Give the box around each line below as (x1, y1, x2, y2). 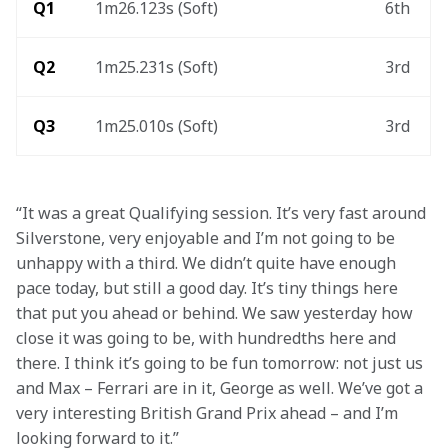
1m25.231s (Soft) (95, 56, 218, 78)
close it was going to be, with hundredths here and (16, 327, 400, 349)
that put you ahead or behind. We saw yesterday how (16, 302, 417, 324)
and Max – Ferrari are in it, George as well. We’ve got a (16, 377, 427, 399)
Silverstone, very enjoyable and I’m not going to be (16, 227, 399, 249)
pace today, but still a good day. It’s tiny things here (16, 277, 402, 299)
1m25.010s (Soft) (95, 115, 218, 137)
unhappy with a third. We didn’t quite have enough (16, 252, 400, 274)
